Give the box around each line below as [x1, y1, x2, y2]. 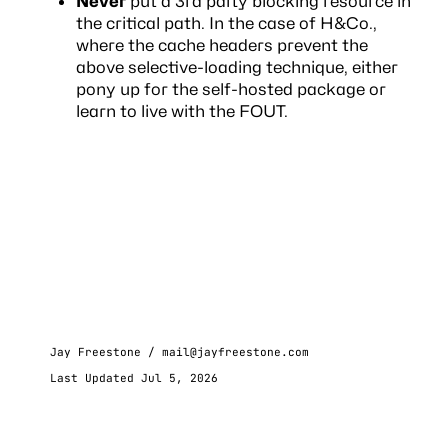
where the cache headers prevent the [75, 35, 368, 56]
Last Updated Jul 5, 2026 [49, 371, 218, 386]
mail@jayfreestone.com [161, 344, 309, 359]
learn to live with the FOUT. [75, 101, 288, 122]
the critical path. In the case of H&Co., [75, 13, 377, 34]
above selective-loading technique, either [75, 57, 398, 78]
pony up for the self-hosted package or [75, 79, 386, 100]
